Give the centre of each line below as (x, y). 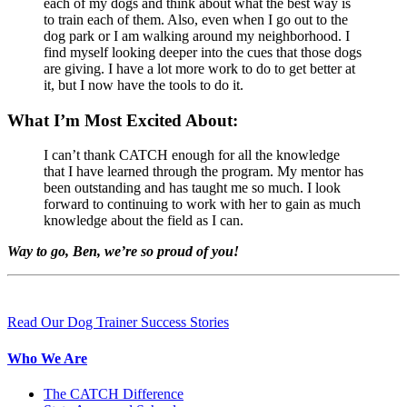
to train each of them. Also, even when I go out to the (196, 19)
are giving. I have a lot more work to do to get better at (199, 68)
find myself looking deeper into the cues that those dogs (203, 52)
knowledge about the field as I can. (144, 221)
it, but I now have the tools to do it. (144, 84)
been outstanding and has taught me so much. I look (192, 188)
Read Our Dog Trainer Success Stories (118, 323)
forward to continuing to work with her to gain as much (202, 204)
